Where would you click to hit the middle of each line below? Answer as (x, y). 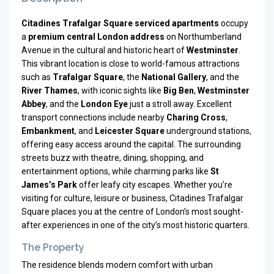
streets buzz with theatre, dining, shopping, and (113, 158)
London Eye (104, 104)
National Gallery (174, 77)
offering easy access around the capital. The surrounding (131, 144)
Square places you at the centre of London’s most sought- (132, 212)
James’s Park (49, 185)
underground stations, (208, 131)
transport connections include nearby (94, 117)
